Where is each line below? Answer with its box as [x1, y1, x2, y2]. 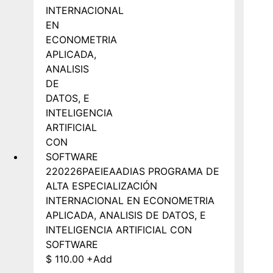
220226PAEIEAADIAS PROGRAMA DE [46, 165, 219, 177]
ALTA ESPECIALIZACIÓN [46, 179, 157, 192]
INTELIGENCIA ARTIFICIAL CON [46, 223, 192, 236]
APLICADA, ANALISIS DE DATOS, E [46, 208, 206, 221]
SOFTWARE [46, 238, 98, 250]
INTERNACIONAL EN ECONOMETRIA [46, 194, 214, 207]
